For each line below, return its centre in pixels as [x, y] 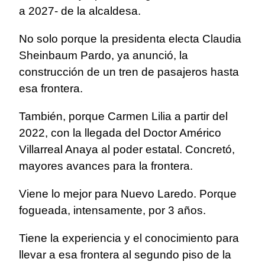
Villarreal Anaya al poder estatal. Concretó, [127, 150]
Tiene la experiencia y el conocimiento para [129, 238]
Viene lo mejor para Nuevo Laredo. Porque [128, 194]
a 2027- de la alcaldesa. [80, 11]
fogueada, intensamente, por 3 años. [112, 211]
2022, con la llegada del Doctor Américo [120, 133]
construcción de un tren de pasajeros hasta [129, 72]
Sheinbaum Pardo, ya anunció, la [104, 56]
